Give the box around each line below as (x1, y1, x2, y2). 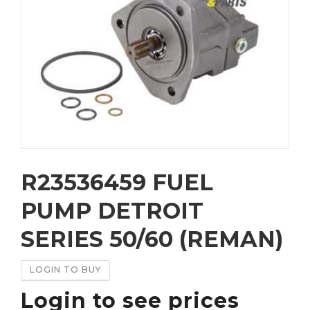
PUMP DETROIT (21, 197, 203, 224)
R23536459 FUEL (21, 168, 213, 196)
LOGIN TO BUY (30, 264, 101, 275)
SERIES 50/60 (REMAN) (21, 225, 283, 253)
